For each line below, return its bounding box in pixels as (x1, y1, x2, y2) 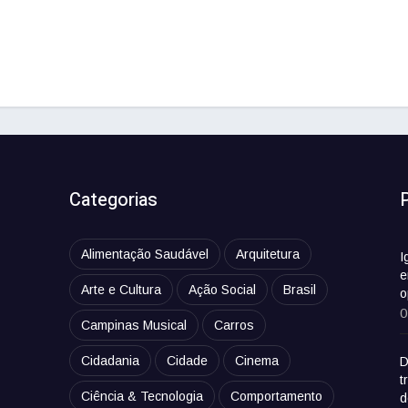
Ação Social (189, 282, 257, 298)
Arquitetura (236, 247, 301, 262)
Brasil (283, 282, 317, 298)
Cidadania (81, 353, 140, 369)
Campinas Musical (81, 318, 188, 333)
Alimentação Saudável (81, 247, 209, 262)
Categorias (69, 187, 158, 214)
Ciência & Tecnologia (81, 389, 204, 404)
